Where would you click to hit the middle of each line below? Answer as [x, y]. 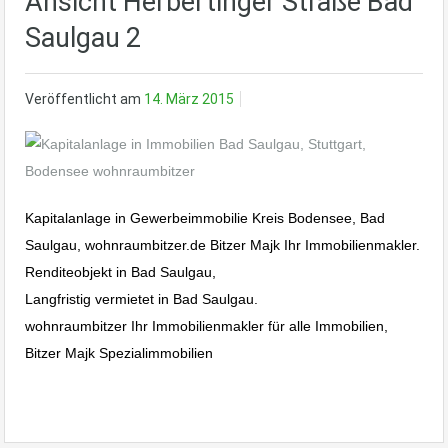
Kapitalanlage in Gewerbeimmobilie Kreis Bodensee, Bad [205, 218]
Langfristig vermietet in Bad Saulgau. [141, 299]
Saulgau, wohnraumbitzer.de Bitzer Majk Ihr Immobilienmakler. [222, 245]
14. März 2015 [189, 99]
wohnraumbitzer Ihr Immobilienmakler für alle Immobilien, [206, 326]
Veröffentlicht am [84, 99]
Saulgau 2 [83, 38]
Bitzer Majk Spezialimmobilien [119, 353]
